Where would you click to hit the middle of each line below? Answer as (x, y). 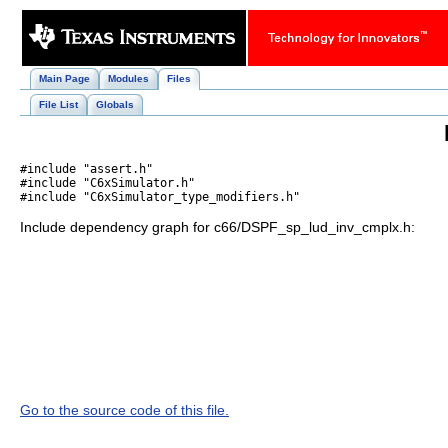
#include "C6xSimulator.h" (107, 183)
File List (58, 104)
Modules (128, 78)
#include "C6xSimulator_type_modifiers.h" (160, 197)
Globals (115, 104)
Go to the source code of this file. (124, 409)
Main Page (64, 78)
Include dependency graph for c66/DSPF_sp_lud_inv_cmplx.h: (217, 226)
